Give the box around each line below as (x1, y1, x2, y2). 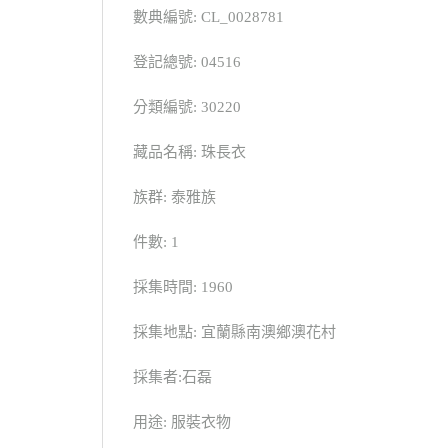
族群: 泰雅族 (133, 189, 216, 206)
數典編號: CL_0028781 (133, 9, 284, 26)
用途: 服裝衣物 (133, 414, 231, 431)
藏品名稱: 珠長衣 (133, 144, 246, 161)
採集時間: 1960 (133, 279, 233, 296)
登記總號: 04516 (133, 54, 241, 71)
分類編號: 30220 (133, 99, 241, 116)
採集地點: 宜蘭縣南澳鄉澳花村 (133, 324, 336, 341)
